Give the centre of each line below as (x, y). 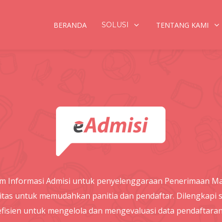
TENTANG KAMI (183, 25)
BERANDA (70, 25)
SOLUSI (115, 25)
